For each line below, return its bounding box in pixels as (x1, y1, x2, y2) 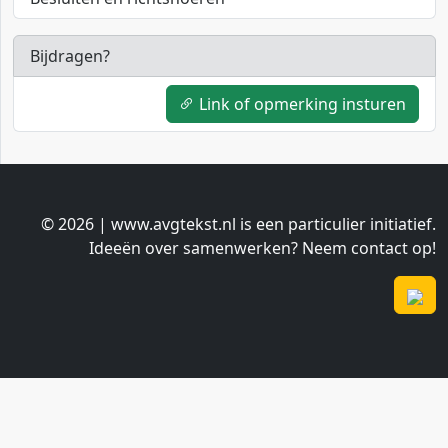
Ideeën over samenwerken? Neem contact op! (89, 237, 436, 260)
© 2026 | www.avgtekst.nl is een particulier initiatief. (41, 213, 436, 236)
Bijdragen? (30, 45, 110, 68)
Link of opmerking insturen (195, 93, 406, 116)
